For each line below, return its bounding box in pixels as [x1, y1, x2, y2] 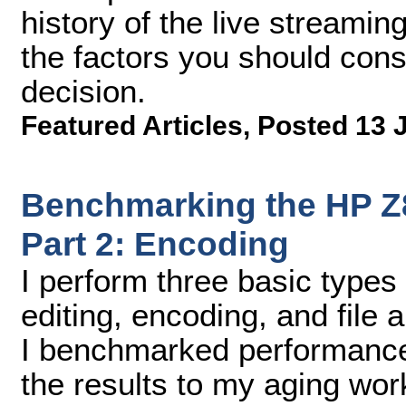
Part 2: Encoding [21, 225, 289, 263]
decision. [21, 73, 146, 109]
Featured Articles [21, 111, 243, 140]
